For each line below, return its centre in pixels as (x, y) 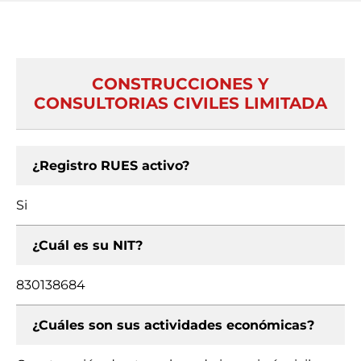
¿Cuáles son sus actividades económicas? (173, 325)
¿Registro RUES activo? (111, 166)
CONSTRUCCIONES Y (180, 84)
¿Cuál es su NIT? (87, 245)
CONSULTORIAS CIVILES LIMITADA (180, 103)
